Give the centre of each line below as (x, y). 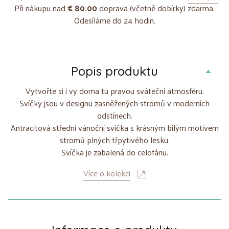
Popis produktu (114, 71)
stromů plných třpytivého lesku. (114, 140)
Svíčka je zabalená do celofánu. (114, 152)
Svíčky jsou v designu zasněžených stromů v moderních (114, 103)
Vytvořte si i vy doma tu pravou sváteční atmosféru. (114, 90)
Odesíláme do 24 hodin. (114, 20)
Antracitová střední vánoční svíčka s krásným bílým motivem (114, 127)
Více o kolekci (107, 173)
